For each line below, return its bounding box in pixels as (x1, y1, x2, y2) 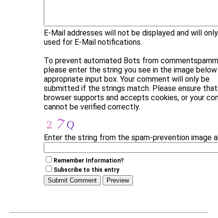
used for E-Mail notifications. (44, 37, 142, 47)
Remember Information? (54, 157, 124, 164)
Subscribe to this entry (54, 166, 119, 173)
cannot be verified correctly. (44, 102, 140, 111)
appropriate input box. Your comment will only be (44, 74, 210, 84)
